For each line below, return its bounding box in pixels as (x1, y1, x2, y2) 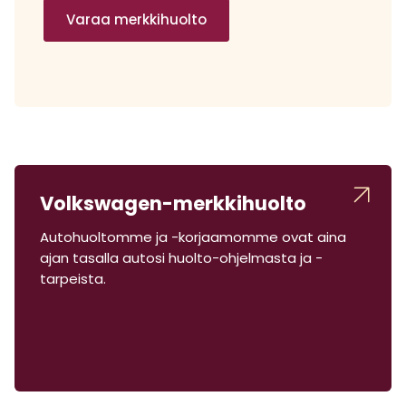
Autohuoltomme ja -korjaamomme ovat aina (40, 227, 346, 247)
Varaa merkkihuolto (66, 9, 207, 29)
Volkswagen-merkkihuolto (40, 189, 306, 217)
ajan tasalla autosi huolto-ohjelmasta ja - (40, 248, 323, 268)
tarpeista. (40, 269, 106, 289)
